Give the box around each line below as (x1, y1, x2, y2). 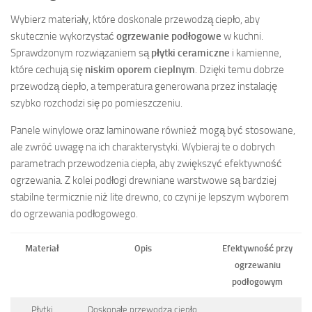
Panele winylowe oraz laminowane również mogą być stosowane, (10, 123, 295, 136)
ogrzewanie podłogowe (116, 29, 221, 42)
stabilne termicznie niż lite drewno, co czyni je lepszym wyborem (10, 190, 289, 203)
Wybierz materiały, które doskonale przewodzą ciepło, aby (10, 13, 260, 26)
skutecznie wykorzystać (10, 29, 116, 42)
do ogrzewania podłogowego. (10, 207, 138, 220)
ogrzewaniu (234, 259, 281, 270)
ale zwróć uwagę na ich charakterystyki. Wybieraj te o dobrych (10, 140, 275, 153)
